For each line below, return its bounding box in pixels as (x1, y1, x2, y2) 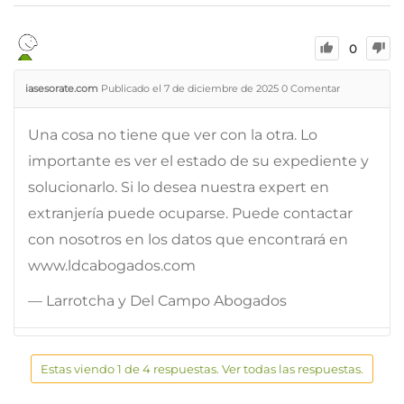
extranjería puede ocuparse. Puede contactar (28, 204, 353, 222)
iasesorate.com (25, 81, 98, 95)
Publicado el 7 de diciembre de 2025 (101, 81, 281, 95)
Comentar (288, 81, 340, 95)
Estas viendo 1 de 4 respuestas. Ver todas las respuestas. (41, 361, 363, 376)
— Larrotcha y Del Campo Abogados (28, 291, 287, 309)
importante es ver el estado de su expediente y (28, 151, 369, 170)
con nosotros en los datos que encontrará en (28, 230, 348, 248)
